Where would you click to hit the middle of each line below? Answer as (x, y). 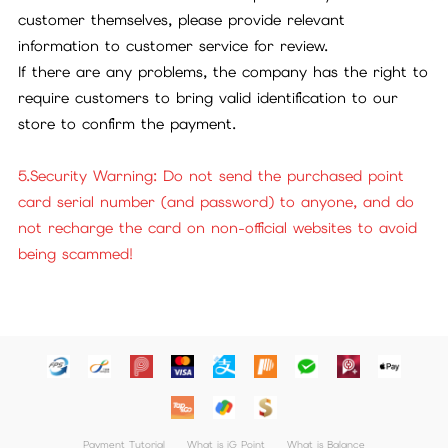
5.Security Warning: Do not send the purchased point (211, 176)
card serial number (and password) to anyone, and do (216, 202)
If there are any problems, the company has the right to (223, 72)
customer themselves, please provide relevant (182, 20)
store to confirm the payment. (127, 124)
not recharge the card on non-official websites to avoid (218, 228)
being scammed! (76, 254)
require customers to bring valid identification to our (208, 98)
